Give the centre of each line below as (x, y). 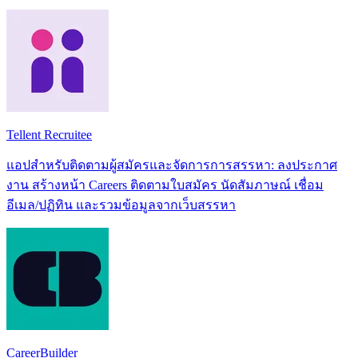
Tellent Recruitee (49, 134)
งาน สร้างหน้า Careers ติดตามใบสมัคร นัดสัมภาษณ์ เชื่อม (165, 185)
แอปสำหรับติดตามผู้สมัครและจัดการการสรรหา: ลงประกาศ (172, 165)
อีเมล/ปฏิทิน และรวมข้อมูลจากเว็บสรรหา (121, 205)
